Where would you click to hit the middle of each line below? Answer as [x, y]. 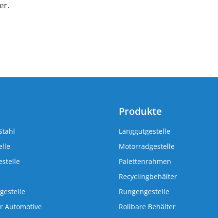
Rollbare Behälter [147, 207]
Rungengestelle [144, 191]
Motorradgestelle [147, 146]
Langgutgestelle [145, 131]
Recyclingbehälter [148, 176]
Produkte [140, 111]
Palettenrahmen [145, 161]
